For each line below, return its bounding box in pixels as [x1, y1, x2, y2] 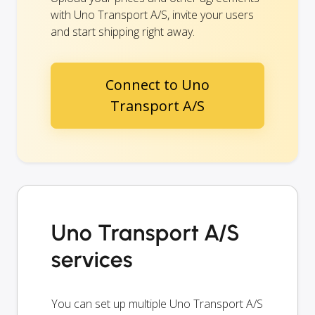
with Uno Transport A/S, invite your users [51, 6, 254, 22]
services [51, 245, 133, 273]
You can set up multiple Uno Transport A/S [51, 295, 263, 311]
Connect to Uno [105, 75, 210, 94]
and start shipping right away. [51, 23, 195, 39]
